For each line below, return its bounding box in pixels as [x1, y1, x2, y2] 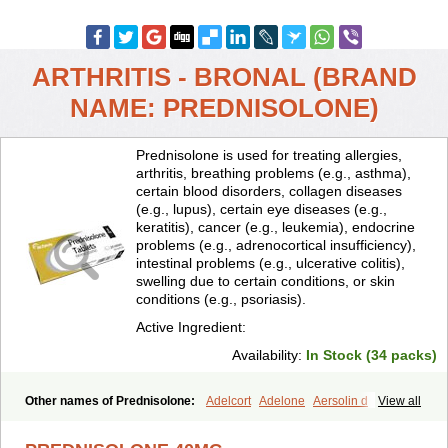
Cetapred [123, 430, 174, 444]
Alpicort [126, 412, 167, 426]
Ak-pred [25, 412, 68, 426]
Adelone [259, 394, 305, 408]
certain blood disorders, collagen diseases [136, 183, 402, 199]
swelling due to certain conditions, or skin [136, 273, 395, 289]
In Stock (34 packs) [306, 347, 437, 363]
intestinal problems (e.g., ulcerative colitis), [136, 255, 405, 271]
